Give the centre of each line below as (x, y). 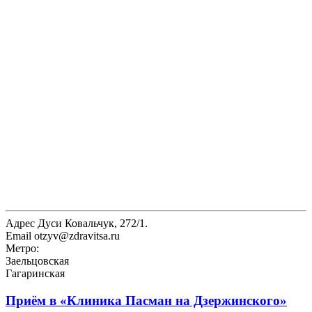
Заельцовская (37, 260)
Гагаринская (35, 273)
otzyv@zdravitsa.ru (76, 235)
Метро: (22, 248)
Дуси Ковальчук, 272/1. (91, 223)
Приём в (33, 300)
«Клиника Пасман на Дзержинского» (173, 300)
